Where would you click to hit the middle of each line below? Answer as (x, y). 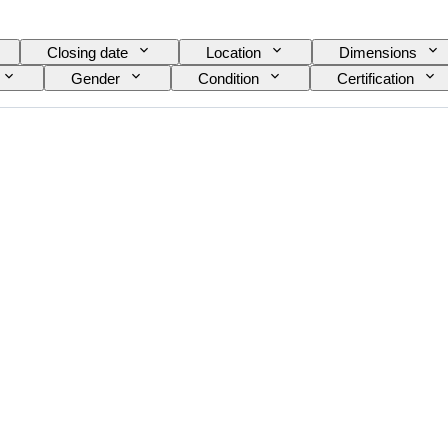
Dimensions (378, 53)
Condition (228, 79)
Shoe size (170, 105)
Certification (375, 79)
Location (233, 53)
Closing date (87, 53)
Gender (95, 79)
